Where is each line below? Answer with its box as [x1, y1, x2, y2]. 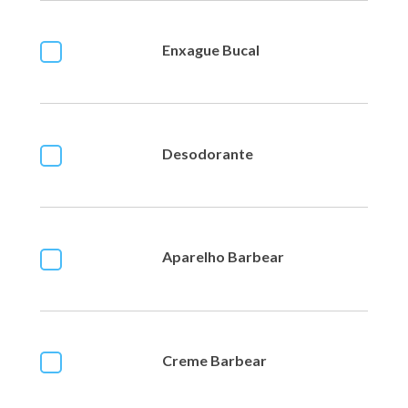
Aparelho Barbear [162, 248, 284, 266]
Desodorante [162, 144, 253, 162]
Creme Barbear [162, 351, 267, 369]
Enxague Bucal [162, 40, 260, 58]
